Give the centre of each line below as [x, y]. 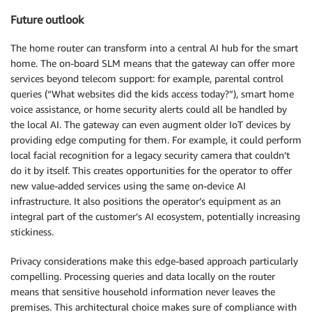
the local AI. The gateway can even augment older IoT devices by [150, 124]
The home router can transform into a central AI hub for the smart [154, 47]
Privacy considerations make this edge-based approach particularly [154, 260]
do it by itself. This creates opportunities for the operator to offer [151, 170]
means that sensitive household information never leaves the [143, 291]
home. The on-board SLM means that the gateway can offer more [153, 63]
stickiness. [32, 231]
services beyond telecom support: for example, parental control [147, 78]
